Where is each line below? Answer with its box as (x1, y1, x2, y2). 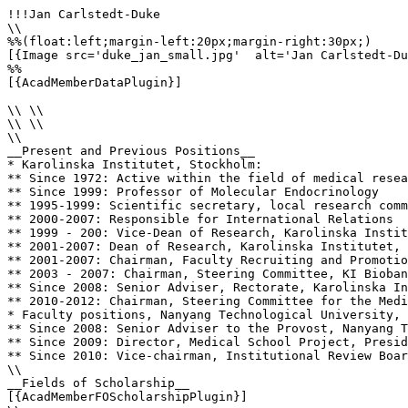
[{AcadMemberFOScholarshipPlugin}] (7, 390, 248, 403)
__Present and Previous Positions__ (7, 144, 255, 158)
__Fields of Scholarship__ (7, 376, 189, 390)
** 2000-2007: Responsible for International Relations (7, 212, 393, 226)
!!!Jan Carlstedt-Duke (7, 7, 160, 21)
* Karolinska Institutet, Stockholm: (7, 158, 270, 171)
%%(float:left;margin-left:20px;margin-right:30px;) (7, 35, 372, 48)
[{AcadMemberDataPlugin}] (7, 76, 182, 89)
